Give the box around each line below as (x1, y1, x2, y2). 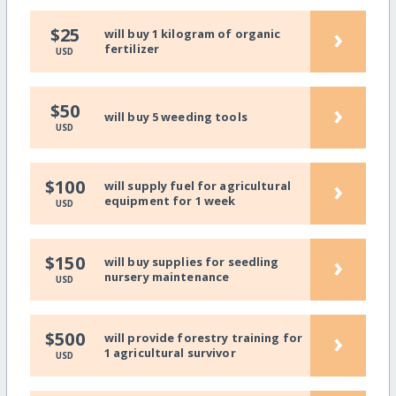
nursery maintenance (103, 268, 230, 285)
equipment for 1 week (103, 192, 236, 209)
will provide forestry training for (103, 329, 303, 346)
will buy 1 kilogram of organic (103, 25, 281, 42)
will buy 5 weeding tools (103, 109, 247, 126)
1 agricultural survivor (103, 344, 236, 361)
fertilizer (103, 40, 160, 57)
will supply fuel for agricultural (103, 177, 292, 194)
